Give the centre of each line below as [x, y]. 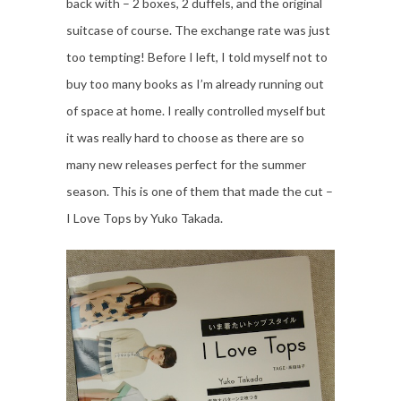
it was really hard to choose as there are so [185, 137]
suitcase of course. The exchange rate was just [198, 30]
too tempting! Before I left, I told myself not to [197, 57]
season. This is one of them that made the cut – [200, 191]
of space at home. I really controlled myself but [196, 111]
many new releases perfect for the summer [186, 164]
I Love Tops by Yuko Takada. [145, 218]
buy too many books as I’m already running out [195, 84]
